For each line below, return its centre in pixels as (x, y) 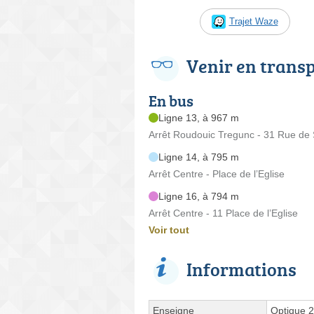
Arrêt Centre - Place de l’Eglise (217, 173)
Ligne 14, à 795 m (199, 157)
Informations (241, 269)
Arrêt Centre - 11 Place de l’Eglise (223, 213)
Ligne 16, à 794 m (199, 196)
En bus (171, 100)
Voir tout (169, 230)
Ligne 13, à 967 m (199, 117)
